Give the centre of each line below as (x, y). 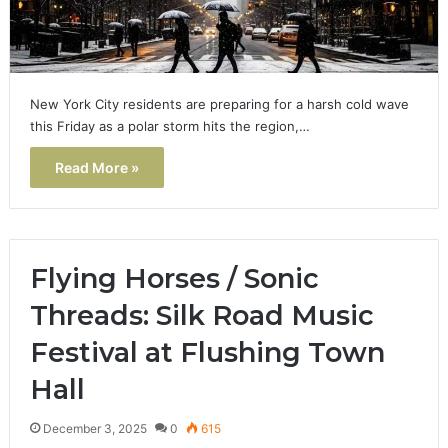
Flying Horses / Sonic (174, 278)
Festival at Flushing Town (207, 352)
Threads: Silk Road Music (201, 315)
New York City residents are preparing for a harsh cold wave (219, 103)
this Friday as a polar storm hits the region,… (169, 125)
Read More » (96, 167)
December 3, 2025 (94, 428)
